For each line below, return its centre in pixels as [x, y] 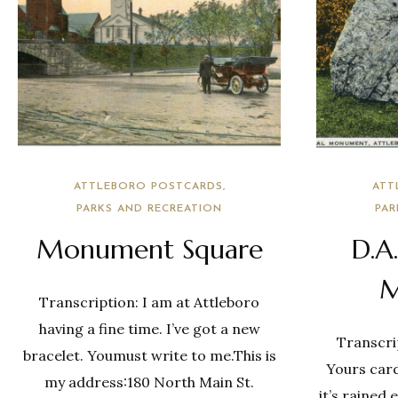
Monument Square [149, 249]
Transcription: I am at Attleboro [149, 302]
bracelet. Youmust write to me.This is [149, 355]
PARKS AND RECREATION [149, 209]
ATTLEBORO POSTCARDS [148, 187]
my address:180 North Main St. [149, 382]
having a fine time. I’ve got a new [149, 329]
